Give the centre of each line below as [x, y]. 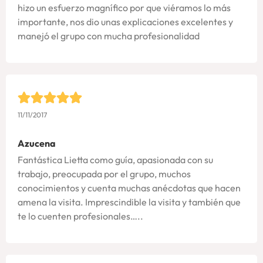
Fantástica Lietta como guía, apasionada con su [115, 160]
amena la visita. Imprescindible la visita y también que [129, 202]
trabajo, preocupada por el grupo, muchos [104, 174]
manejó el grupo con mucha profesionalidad [109, 36]
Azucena [37, 144]
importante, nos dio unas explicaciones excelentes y [125, 21]
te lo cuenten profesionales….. [80, 216]
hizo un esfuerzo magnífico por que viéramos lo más [124, 7]
